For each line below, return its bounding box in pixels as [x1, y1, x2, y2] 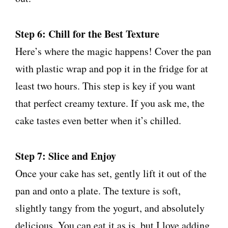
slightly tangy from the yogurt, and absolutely [15, 201, 205, 215]
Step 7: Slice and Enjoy [15, 149, 116, 164]
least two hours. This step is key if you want [15, 79, 195, 93]
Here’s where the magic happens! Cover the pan [15, 44, 211, 59]
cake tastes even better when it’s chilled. [15, 113, 181, 128]
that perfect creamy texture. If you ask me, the [15, 96, 205, 110]
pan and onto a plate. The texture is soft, [15, 184, 181, 198]
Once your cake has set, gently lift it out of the [15, 166, 207, 181]
